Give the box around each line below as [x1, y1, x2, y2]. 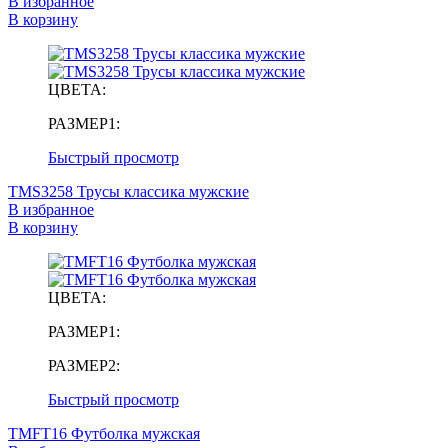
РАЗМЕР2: [48, 356, 120, 374]
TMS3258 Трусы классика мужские [8, 182, 249, 200]
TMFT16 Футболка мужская [8, 424, 200, 442]
